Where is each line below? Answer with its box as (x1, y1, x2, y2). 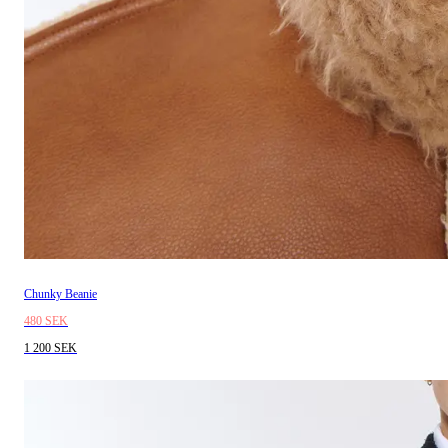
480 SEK (24, 314, 68, 328)
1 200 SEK (24, 341, 77, 355)
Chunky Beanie (24, 287, 97, 301)
